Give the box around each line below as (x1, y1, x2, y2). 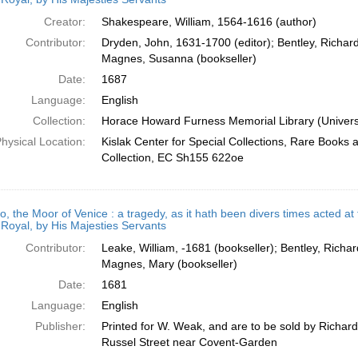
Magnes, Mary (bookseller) (101, 257, 237, 270)
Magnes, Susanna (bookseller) (101, 52, 257, 65)
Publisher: (34, 320, 86, 332)
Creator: (43, 15, 86, 28)
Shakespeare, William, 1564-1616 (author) (101, 15, 316, 28)
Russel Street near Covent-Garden (101, 336, 277, 348)
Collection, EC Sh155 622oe (101, 151, 244, 164)
